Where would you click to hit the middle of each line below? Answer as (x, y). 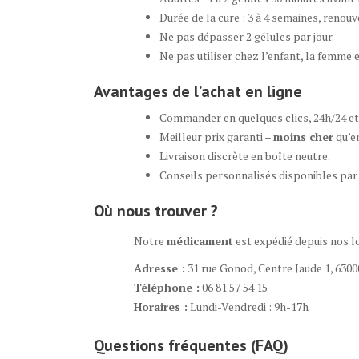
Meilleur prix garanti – (216, 137)
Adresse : (159, 268)
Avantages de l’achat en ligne (198, 91)
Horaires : (161, 307)
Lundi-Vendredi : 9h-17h (248, 307)
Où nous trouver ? (156, 211)
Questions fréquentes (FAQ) (191, 345)
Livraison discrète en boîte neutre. (245, 156)
